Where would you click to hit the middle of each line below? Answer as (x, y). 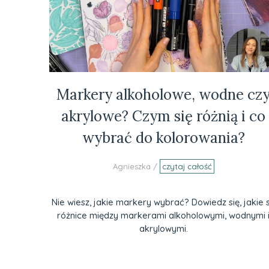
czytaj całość (187, 166)
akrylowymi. (163, 228)
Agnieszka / (136, 166)
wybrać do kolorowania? (163, 138)
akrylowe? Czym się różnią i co (163, 116)
